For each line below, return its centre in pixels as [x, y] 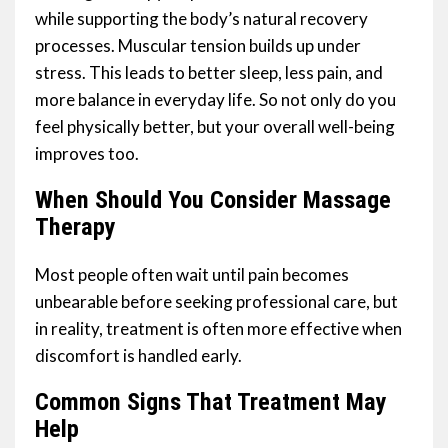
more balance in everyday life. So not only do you [215, 100]
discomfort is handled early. [138, 356]
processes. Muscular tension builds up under [198, 46]
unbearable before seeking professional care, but [216, 302]
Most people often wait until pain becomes [192, 275]
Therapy [75, 227]
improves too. [87, 154]
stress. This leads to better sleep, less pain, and [209, 73]
